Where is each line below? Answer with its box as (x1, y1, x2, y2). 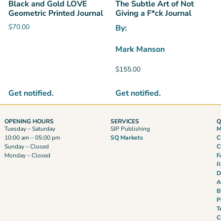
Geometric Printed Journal (8, 8, 103, 19)
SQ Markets (110, 134, 144, 142)
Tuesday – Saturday (4, 125, 55, 133)
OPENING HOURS (4, 117, 54, 126)
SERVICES (110, 117, 140, 126)
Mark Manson (115, 44, 165, 55)
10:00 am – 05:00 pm (4, 134, 60, 142)
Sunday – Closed (4, 143, 49, 151)
